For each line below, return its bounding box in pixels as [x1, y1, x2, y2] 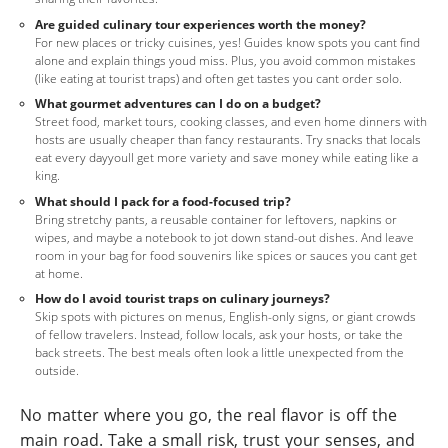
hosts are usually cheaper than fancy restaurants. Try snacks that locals [35, 131, 421, 148]
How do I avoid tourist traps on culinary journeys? [35, 290, 330, 307]
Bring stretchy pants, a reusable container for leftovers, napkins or [35, 210, 397, 228]
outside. [35, 362, 79, 379]
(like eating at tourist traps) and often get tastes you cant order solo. [35, 69, 402, 87]
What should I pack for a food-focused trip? [35, 192, 291, 210]
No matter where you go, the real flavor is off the [20, 403, 397, 426]
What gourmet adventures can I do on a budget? [35, 95, 321, 112]
